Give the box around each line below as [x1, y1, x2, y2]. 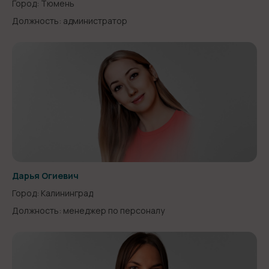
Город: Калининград [12, 187, 93, 199]
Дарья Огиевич [12, 170, 79, 181]
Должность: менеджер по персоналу [12, 205, 165, 216]
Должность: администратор [12, 15, 127, 26]
